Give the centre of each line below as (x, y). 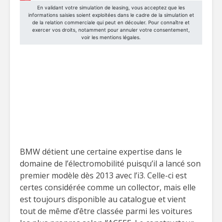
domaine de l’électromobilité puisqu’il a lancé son (110, 164)
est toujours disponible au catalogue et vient (103, 199)
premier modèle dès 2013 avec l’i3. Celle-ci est (103, 175)
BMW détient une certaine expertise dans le (101, 152)
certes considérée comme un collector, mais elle (108, 187)
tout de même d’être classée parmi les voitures (106, 211)
